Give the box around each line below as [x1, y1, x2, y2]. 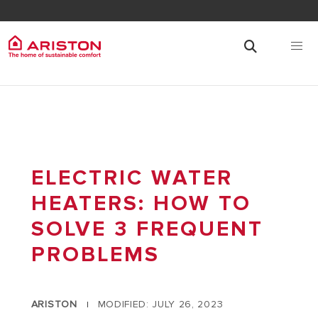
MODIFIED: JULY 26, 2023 [97, 298, 224, 310]
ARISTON [31, 298, 77, 310]
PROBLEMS [31, 241, 160, 268]
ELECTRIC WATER [31, 165, 233, 191]
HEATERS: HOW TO [31, 190, 251, 216]
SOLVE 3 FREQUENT [31, 216, 263, 242]
